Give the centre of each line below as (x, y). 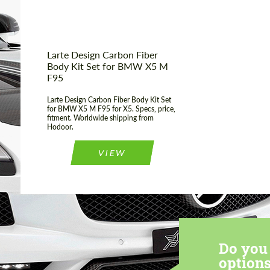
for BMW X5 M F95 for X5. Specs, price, (111, 109)
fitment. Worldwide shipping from (100, 118)
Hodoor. (60, 127)
